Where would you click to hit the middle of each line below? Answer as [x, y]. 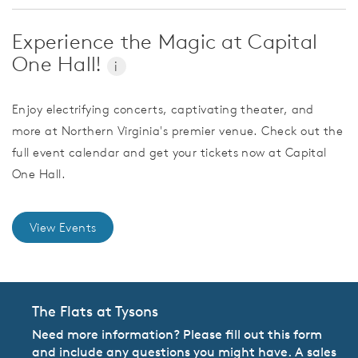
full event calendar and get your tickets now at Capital [169, 153]
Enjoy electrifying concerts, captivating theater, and [163, 109]
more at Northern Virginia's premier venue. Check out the [178, 131]
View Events [63, 228]
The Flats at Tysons [95, 312]
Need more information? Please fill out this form [177, 334]
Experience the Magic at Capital [165, 42]
